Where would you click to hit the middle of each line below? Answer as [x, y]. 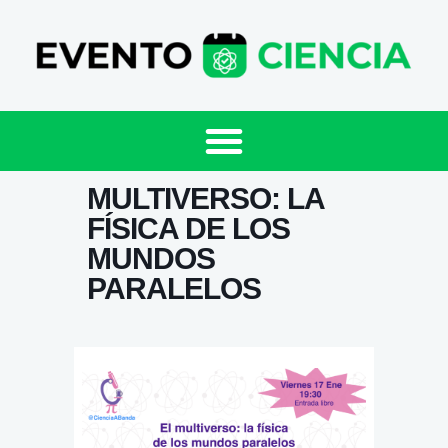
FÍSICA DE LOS [188, 229]
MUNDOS [150, 259]
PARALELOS [173, 289]
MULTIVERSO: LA [205, 199]
